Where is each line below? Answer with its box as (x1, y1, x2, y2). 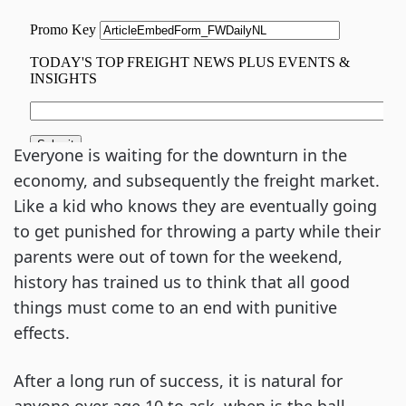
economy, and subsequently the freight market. (14, 169, 380, 191)
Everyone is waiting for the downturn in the (14, 144, 347, 166)
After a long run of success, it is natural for (14, 370, 343, 391)
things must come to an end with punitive (14, 296, 337, 318)
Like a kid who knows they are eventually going (14, 195, 377, 217)
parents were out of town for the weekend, (14, 246, 343, 267)
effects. (14, 322, 70, 343)
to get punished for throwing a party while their (14, 220, 381, 242)
